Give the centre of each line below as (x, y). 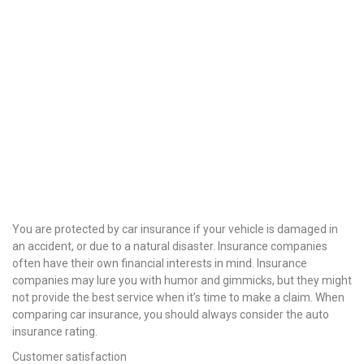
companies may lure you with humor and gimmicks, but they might (182, 281)
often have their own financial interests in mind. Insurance (160, 264)
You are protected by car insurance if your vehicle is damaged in (175, 230)
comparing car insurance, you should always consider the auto (171, 315)
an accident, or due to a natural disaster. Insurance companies (170, 247)
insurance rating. (55, 332)
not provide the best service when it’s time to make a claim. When (178, 298)
